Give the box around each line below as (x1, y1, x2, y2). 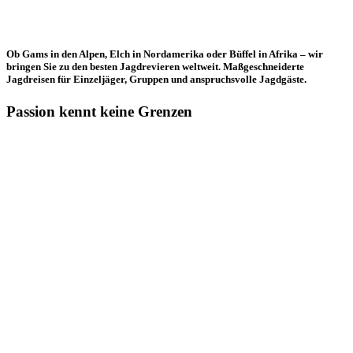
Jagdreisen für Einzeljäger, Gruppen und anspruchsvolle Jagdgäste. (6, 73, 307, 86)
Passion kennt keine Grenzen (6, 103, 192, 121)
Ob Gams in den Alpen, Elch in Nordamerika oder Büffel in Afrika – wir (6, 48, 323, 61)
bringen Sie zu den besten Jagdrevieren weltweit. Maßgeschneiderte (6, 61, 304, 73)
